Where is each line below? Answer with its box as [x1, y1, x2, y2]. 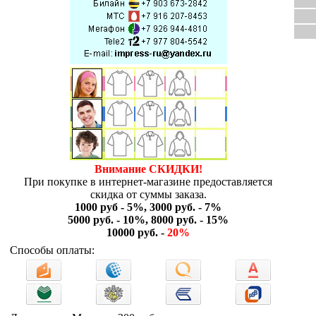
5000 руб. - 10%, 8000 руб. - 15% [68, 214, 229, 226]
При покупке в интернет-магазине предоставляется [24, 176, 272, 188]
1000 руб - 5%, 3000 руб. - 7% [75, 201, 221, 213]
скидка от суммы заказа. [90, 188, 207, 200]
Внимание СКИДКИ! [94, 163, 202, 175]
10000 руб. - [107, 226, 167, 238]
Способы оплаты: [10, 244, 95, 256]
